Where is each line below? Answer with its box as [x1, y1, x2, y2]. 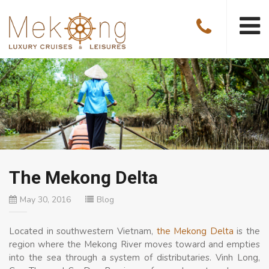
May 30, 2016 [20, 193, 71, 205]
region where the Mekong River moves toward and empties [9, 238, 260, 250]
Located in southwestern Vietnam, [9, 225, 157, 237]
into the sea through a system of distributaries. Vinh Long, [9, 251, 260, 264]
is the [233, 225, 260, 237]
